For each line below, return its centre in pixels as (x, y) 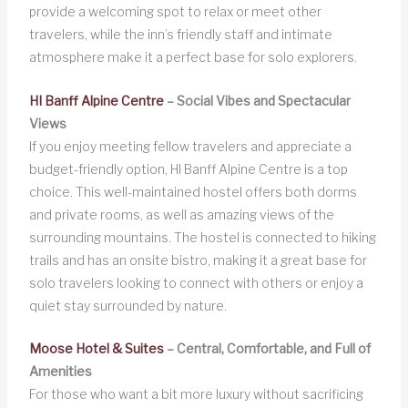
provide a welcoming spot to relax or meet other (175, 12)
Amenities (60, 371)
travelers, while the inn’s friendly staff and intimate (180, 35)
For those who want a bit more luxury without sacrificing (196, 394)
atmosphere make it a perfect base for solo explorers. (193, 57)
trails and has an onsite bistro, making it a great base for (198, 260)
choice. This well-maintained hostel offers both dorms (193, 191)
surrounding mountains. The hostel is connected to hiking (202, 237)
